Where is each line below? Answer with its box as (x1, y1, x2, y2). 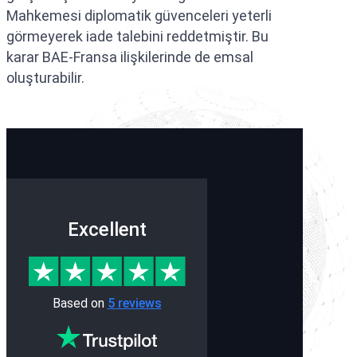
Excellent (67, 218, 147, 241)
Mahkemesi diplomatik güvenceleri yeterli (6, 6, 272, 24)
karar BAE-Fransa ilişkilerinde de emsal (6, 48, 253, 65)
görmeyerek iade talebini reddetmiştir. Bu (6, 27, 269, 45)
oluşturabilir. (6, 69, 84, 86)
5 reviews (107, 296, 162, 312)
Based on (52, 296, 108, 312)
